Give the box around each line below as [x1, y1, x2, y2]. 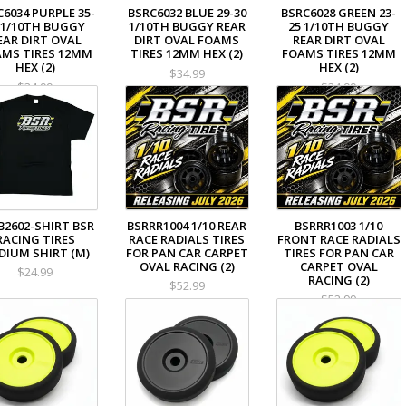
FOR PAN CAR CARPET [125, 244, 248, 261]
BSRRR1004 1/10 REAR [127, 217, 247, 234]
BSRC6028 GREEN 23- [281, 5, 397, 22]
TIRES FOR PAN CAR [283, 244, 394, 261]
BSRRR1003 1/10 [295, 217, 383, 234]
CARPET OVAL [299, 257, 378, 275]
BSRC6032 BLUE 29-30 [127, 5, 246, 22]
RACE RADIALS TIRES [129, 230, 246, 247]
